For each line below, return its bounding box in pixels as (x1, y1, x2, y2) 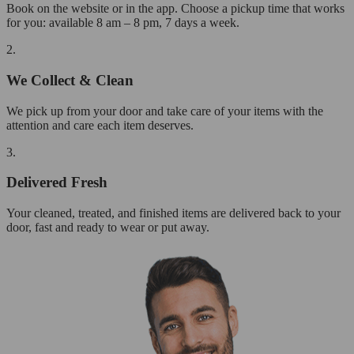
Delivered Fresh (6, 174, 107, 191)
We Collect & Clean (6, 71, 134, 88)
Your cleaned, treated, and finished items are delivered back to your (6, 206, 341, 220)
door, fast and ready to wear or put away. (6, 220, 209, 234)
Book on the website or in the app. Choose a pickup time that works (6, 2, 345, 16)
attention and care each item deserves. (6, 118, 194, 132)
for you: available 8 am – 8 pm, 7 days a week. (6, 16, 239, 30)
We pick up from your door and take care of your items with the (6, 104, 323, 118)
